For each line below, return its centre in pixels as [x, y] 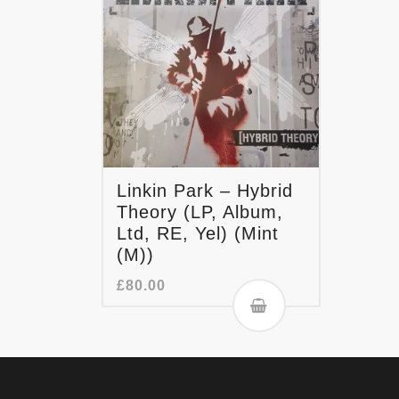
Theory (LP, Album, [200, 212]
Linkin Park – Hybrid [205, 191]
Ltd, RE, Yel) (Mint [198, 234]
